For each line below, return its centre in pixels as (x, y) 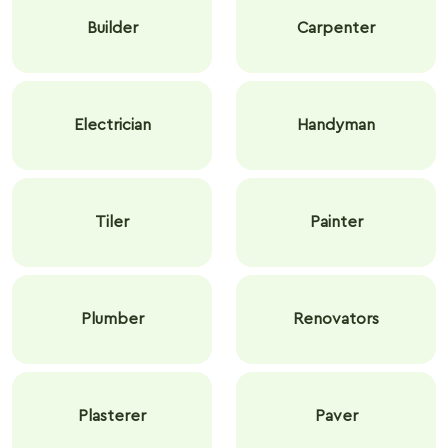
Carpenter (336, 28)
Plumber (112, 319)
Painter (336, 222)
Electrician (112, 125)
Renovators (336, 319)
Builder (112, 28)
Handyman (336, 125)
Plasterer (112, 416)
